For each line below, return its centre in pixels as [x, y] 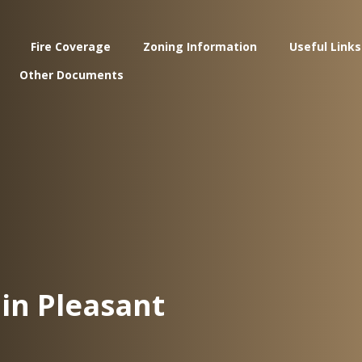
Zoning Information [200, 46]
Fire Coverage [70, 46]
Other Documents [71, 75]
